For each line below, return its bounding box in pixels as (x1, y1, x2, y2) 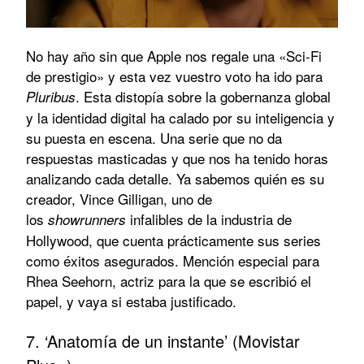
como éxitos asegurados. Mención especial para (26, 250, 319, 271)
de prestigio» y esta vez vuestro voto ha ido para (26, 66, 323, 87)
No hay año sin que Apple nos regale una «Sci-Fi (26, 45, 322, 67)
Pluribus (26, 87, 76, 107)
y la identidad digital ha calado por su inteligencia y (26, 107, 335, 128)
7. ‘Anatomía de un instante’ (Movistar (26, 329, 300, 353)
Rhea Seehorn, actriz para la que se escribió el (26, 271, 311, 292)
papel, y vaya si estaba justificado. (26, 291, 236, 312)
